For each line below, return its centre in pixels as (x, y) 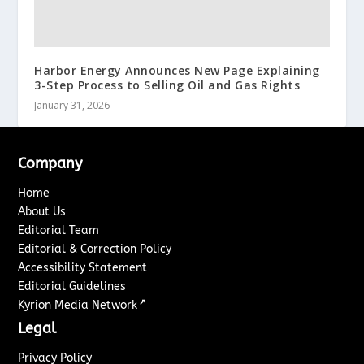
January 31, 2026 (72, 106)
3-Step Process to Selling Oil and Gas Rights (167, 85)
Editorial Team (59, 231)
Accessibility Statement (83, 268)
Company (50, 164)
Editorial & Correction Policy (95, 249)
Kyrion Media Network (78, 305)
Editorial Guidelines (72, 287)
